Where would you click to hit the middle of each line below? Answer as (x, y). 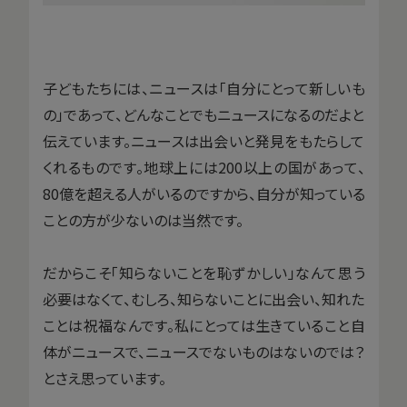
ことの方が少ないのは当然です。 (143, 219)
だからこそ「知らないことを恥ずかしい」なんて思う (203, 272)
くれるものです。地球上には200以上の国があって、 (203, 167)
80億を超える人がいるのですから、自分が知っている (203, 193)
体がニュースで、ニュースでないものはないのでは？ (203, 351)
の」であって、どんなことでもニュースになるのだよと (203, 114)
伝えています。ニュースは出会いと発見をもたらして (203, 140)
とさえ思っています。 (104, 377)
